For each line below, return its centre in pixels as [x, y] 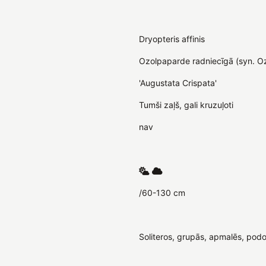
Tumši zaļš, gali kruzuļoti [186, 104]
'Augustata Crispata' [178, 83]
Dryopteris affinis [172, 39]
